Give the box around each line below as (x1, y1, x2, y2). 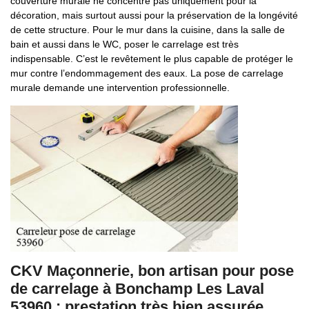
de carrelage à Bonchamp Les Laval (10, 280, 264, 297)
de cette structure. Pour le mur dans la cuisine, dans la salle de (10, 24, 285, 35)
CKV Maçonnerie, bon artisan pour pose (10, 262, 294, 279)
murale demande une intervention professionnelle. (10, 82, 230, 93)
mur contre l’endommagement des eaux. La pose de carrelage (10, 68, 283, 79)
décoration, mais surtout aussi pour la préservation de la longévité (10, 10, 298, 21)
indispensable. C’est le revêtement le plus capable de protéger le (10, 53, 293, 64)
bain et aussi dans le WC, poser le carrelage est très (10, 39, 239, 50)
